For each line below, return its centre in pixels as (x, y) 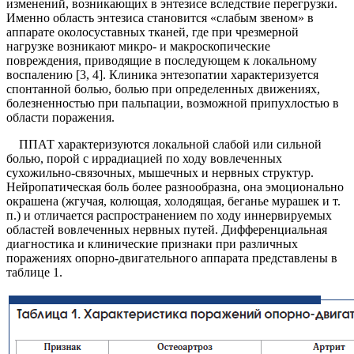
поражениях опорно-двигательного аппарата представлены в (172, 258)
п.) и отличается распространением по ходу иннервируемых (169, 216)
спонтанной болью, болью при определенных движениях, (163, 89)
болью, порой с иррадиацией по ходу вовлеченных (144, 159)
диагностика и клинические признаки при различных (152, 244)
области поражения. (60, 118)
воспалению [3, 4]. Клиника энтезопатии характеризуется (162, 75)
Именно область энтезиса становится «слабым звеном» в (160, 18)
